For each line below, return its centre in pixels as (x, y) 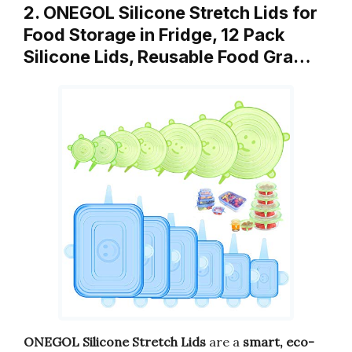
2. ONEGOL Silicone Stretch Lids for (170, 13)
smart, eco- (279, 341)
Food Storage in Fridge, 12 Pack (154, 35)
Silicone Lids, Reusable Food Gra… (167, 57)
